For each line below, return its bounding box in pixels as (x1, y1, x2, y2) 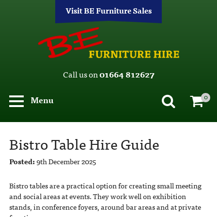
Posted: (9, 155, 35, 167)
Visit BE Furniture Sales (65, 3, 152, 16)
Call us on (62, 67, 99, 80)
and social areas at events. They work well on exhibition (9, 190, 186, 202)
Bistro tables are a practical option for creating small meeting (9, 179, 201, 191)
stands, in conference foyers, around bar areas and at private (9, 201, 201, 213)
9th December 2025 (36, 155, 96, 167)
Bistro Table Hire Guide (9, 132, 159, 155)
